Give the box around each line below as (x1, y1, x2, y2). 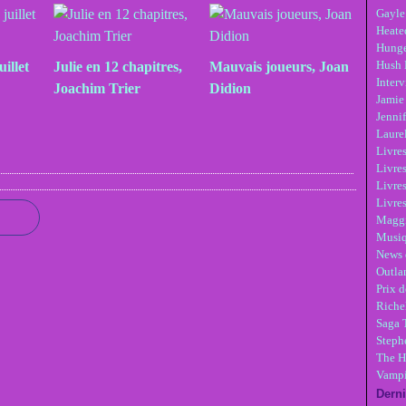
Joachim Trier (53, 81, 140, 96)
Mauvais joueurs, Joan (208, 59, 349, 74)
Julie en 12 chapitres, (53, 59, 182, 74)
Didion (208, 81, 251, 96)
